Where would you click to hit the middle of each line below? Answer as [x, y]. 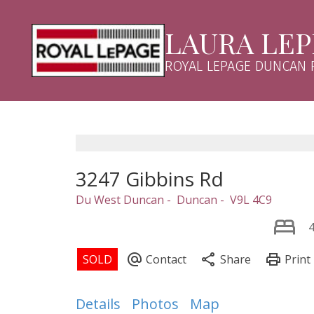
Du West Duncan [120, 199]
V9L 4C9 [251, 199]
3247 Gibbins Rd [149, 178]
